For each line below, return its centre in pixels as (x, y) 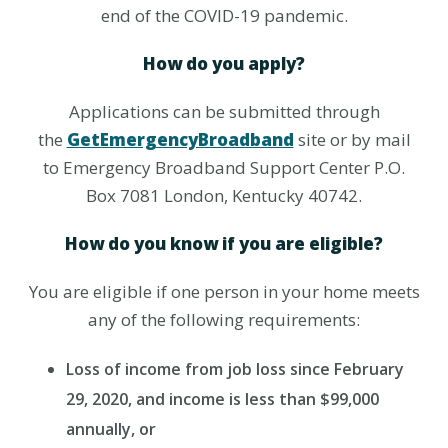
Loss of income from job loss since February (234, 369)
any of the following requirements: (224, 319)
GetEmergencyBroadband (180, 139)
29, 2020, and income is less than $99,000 (222, 399)
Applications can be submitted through (224, 111)
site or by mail (352, 139)
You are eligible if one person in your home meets (224, 291)
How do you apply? (224, 63)
